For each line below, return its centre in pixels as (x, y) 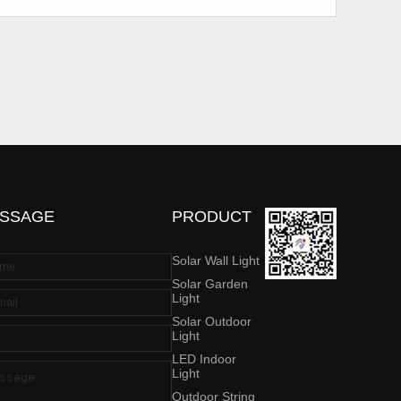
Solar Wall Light (216, 260)
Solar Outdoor (212, 321)
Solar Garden (210, 283)
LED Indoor (205, 358)
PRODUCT (212, 216)
